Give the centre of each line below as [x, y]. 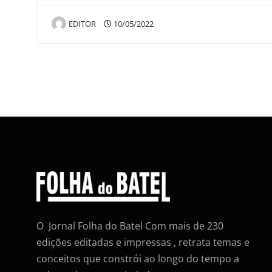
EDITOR [82, 23]
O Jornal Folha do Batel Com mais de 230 [130, 226]
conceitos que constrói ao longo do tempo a [138, 259]
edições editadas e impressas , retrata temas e [143, 243]
